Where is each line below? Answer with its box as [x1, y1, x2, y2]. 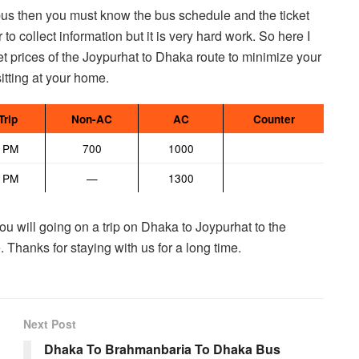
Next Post [23, 315, 76, 332]
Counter [252, 111, 295, 127]
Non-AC [71, 111, 112, 127]
